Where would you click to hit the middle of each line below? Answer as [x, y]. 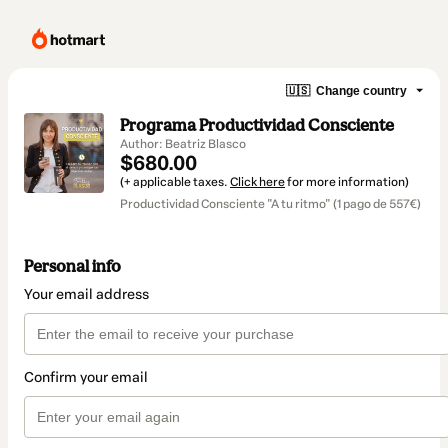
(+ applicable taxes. [175, 182]
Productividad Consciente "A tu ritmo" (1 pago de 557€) [270, 204]
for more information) [347, 182]
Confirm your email [86, 378]
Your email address [86, 295]
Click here [257, 182]
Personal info [72, 266]
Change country [361, 90]
